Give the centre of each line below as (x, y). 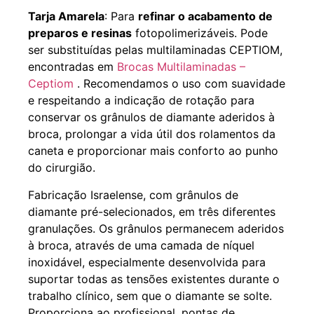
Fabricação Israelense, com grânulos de (133, 194)
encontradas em (73, 67)
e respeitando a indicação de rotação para (141, 101)
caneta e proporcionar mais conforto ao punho (153, 151)
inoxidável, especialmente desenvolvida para (147, 262)
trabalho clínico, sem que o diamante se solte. (150, 295)
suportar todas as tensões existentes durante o (154, 279)
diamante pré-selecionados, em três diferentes (152, 211)
